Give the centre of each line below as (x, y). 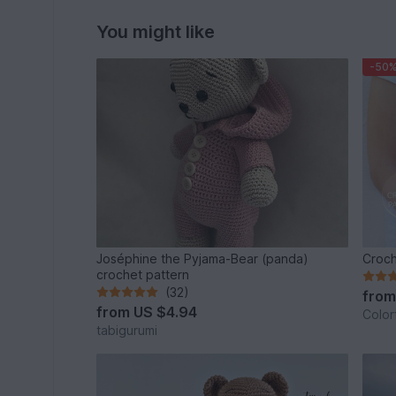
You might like (156, 32)
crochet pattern (143, 274)
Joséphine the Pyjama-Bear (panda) (203, 258)
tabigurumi (127, 330)
